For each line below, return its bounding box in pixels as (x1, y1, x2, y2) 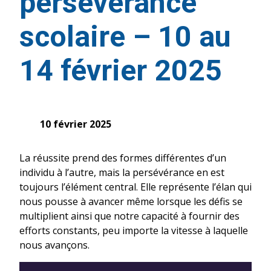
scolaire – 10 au (19, 19, 231, 54)
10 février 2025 (40, 117, 111, 131)
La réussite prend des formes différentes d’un (19, 151, 226, 165)
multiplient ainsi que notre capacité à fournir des (19, 209, 240, 223)
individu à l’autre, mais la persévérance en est (19, 166, 224, 179)
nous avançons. (19, 238, 90, 252)
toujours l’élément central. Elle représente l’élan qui (19, 180, 252, 194)
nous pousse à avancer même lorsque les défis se (19, 195, 243, 208)
